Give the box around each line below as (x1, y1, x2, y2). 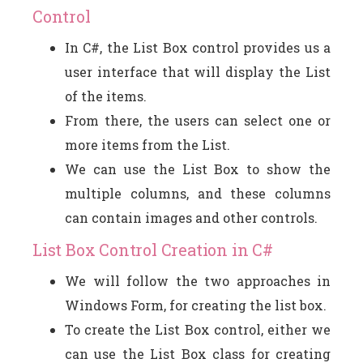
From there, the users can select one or (65, 111, 331, 129)
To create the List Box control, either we (65, 320, 331, 338)
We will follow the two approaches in (65, 271, 331, 289)
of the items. (65, 87, 147, 105)
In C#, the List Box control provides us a (65, 38, 331, 56)
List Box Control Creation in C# (32, 238, 273, 260)
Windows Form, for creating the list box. (65, 296, 327, 314)
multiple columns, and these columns (65, 184, 331, 202)
